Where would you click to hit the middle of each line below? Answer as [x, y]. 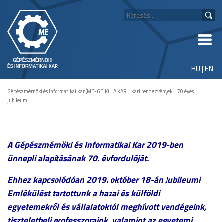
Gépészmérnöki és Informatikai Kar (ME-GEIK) [58, 91]
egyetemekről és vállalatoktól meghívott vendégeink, [107, 206]
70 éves [186, 91]
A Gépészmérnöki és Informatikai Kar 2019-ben [95, 144]
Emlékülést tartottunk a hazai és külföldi [83, 193]
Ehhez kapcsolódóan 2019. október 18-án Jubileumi [104, 179]
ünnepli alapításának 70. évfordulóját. [78, 158]
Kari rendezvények [152, 91]
